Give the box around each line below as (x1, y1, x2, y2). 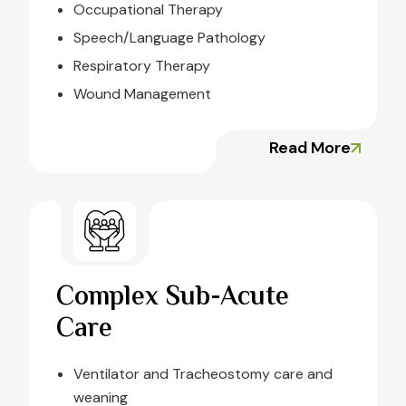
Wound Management (73, 84, 211, 104)
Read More (269, 137, 351, 159)
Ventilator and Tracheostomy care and (73, 364, 333, 384)
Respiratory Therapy (73, 56, 210, 76)
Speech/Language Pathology (73, 28, 266, 48)
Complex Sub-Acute (56, 276, 289, 320)
